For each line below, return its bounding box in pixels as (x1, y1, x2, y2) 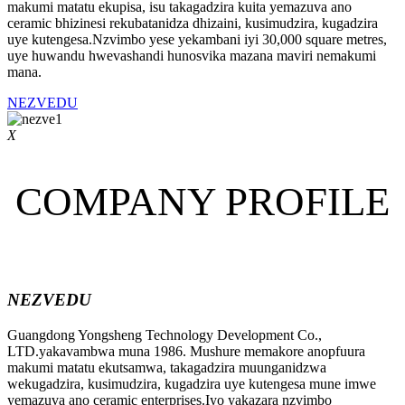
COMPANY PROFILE (15, 178, 390, 224)
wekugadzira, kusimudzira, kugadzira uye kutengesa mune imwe (7, 375, 376, 391)
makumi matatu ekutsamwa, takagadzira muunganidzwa (7, 359, 326, 375)
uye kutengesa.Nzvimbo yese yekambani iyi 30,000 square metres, (7, 32, 387, 48)
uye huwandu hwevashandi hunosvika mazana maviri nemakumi (7, 48, 376, 64)
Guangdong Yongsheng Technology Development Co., (7, 326, 322, 343)
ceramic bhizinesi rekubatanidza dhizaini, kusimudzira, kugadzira (7, 15, 378, 32)
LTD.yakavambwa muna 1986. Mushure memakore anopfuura (7, 343, 365, 359)
